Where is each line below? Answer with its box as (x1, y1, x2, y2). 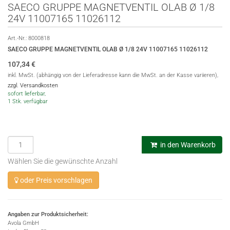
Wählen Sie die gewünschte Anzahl (8, 157, 118, 165)
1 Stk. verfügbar (8, 98, 48, 105)
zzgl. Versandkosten (8, 82, 58, 89)
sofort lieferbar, (8, 90, 46, 97)
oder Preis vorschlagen (18, 176, 92, 184)
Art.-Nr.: (8, 35, 28, 42)
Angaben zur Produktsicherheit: (8, 211, 88, 218)
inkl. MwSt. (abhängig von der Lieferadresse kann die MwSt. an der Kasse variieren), (8, 72, 218, 79)
